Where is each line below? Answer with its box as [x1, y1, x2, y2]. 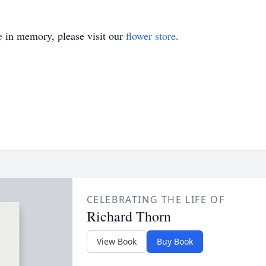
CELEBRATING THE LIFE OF [86, 193, 225, 206]
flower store [126, 28, 176, 43]
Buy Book [156, 236, 193, 247]
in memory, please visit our [2, 28, 126, 43]
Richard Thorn [86, 207, 171, 226]
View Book [96, 236, 137, 247]
